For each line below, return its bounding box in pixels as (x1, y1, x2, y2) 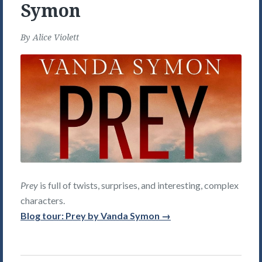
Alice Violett (33, 32, 79, 43)
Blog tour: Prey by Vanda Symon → (20, 210, 171, 222)
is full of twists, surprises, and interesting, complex (38, 180, 239, 191)
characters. (20, 195, 65, 206)
